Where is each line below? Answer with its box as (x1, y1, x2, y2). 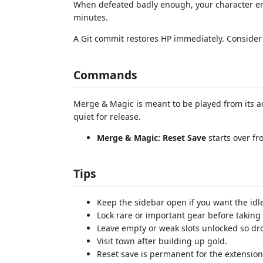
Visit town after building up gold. (97, 235, 227, 247)
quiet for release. (73, 110, 141, 122)
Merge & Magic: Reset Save (97, 131, 206, 143)
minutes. (73, 12, 108, 23)
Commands (73, 66, 137, 83)
